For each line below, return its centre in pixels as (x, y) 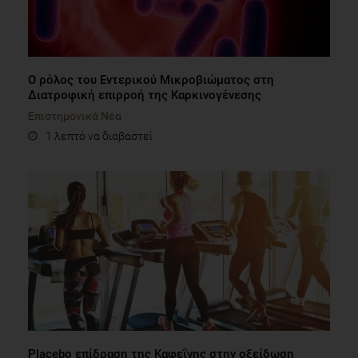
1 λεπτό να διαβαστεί (99, 135)
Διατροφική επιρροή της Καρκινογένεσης (145, 95)
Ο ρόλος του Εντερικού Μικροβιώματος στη (151, 80)
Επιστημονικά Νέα (75, 115)
